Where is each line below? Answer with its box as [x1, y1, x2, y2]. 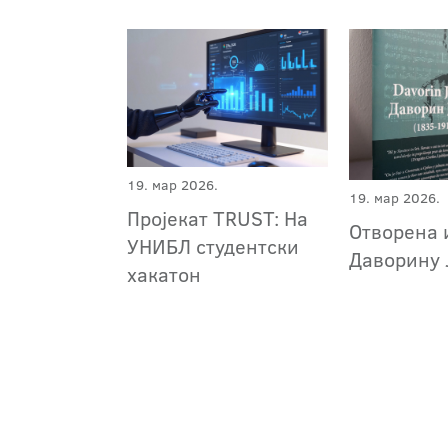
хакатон [127, 259, 201, 288]
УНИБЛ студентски [127, 231, 299, 260]
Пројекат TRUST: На [127, 203, 308, 232]
